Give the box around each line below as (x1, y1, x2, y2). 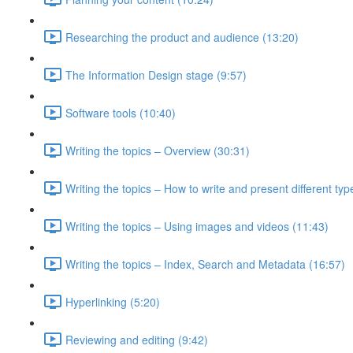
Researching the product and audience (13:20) (65, 28, 299, 45)
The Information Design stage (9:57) (65, 66, 247, 83)
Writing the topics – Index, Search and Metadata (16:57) (65, 255, 345, 272)
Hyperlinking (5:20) (65, 293, 160, 310)
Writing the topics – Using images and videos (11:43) (65, 217, 329, 234)
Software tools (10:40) (65, 104, 176, 121)
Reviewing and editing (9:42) (65, 331, 208, 347)
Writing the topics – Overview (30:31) (65, 142, 250, 158)
